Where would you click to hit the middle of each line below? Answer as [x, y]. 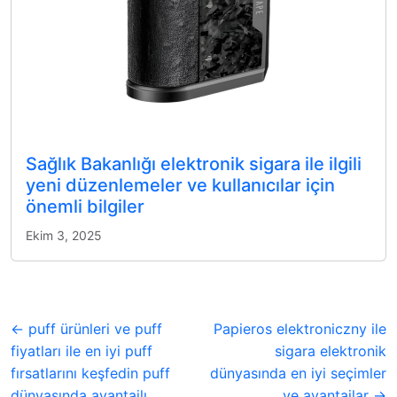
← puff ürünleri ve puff [86, 329]
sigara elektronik [331, 351]
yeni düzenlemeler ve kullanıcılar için [180, 186]
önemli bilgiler [85, 207]
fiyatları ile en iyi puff [82, 351]
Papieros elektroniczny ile [300, 329]
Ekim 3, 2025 [64, 236]
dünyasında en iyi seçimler [298, 374]
